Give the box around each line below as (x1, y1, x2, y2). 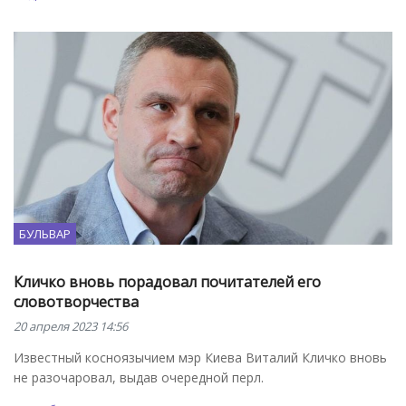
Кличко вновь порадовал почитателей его (14, 271, 321, 292)
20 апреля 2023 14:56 (14, 317, 128, 334)
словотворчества (14, 291, 139, 312)
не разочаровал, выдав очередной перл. (14, 368, 267, 386)
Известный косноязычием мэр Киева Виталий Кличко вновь (14, 348, 387, 366)
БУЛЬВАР (19, 225, 71, 242)
